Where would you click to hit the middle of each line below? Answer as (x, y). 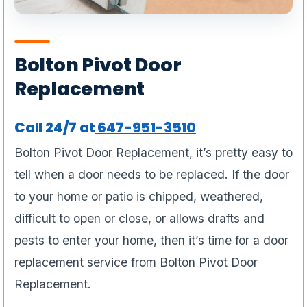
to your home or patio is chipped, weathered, (139, 197)
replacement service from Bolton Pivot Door (136, 262)
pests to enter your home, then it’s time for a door (151, 241)
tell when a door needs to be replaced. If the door (152, 175)
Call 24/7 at (55, 128)
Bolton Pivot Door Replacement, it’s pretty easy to (153, 153)
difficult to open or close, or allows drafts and (139, 219)
